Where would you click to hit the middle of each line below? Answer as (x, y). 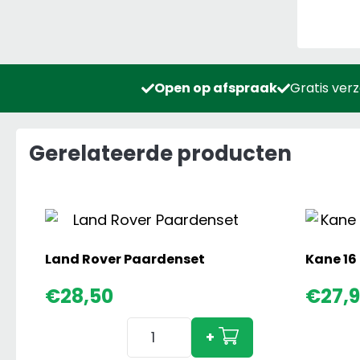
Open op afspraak (215, 88)
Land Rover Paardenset (125, 260)
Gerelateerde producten (160, 154)
